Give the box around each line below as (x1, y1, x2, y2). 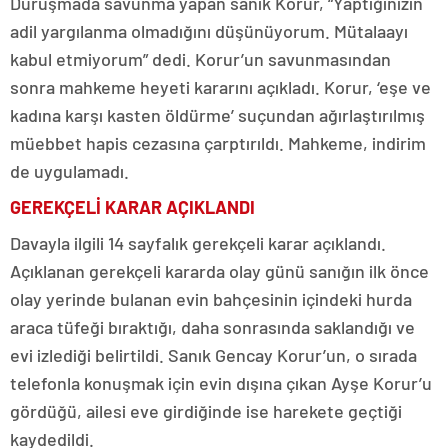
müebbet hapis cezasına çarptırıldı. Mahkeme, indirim (10, 132, 426, 155)
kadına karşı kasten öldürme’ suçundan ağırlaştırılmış (10, 104, 425, 127)
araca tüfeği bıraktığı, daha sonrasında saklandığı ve (10, 316, 415, 339)
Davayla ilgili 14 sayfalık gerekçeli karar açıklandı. (10, 232, 386, 255)
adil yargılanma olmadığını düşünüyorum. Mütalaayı (10, 20, 408, 43)
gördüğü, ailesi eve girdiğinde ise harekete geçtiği (10, 400, 402, 423)
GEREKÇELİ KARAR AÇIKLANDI (10, 196, 255, 219)
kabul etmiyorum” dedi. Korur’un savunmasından (10, 48, 391, 71)
